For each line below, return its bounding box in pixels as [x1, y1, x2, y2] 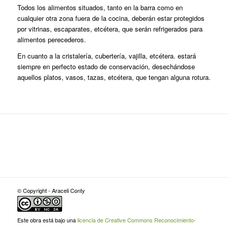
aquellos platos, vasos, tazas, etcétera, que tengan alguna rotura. [17, 72, 211, 82]
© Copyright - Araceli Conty [17, 186, 88, 195]
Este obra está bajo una [17, 216, 77, 224]
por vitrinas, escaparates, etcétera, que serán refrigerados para [17, 24, 203, 34]
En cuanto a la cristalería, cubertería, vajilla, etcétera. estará [17, 51, 196, 61]
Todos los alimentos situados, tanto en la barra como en [17, 3, 183, 13]
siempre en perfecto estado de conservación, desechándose [17, 62, 195, 72]
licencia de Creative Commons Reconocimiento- [77, 216, 196, 224]
